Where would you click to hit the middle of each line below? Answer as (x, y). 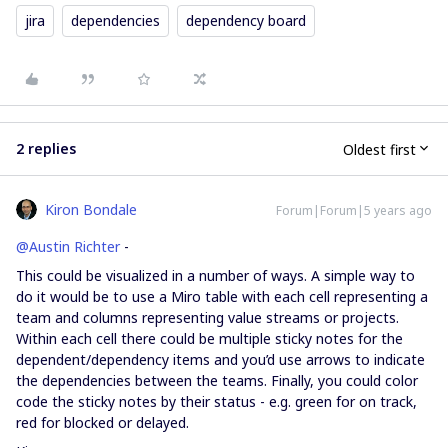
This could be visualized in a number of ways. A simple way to (215, 275)
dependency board (246, 20)
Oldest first (379, 149)
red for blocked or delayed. (102, 422)
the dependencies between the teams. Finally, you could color (217, 380)
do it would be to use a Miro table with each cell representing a (222, 296)
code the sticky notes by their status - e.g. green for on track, (216, 401)
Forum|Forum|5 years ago (354, 210)
